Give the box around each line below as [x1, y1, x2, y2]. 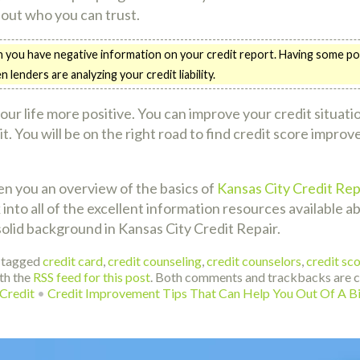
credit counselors [207, 253, 301, 269]
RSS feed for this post [33, 269, 150, 285]
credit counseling [108, 253, 202, 269]
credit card [43, 253, 103, 269]
